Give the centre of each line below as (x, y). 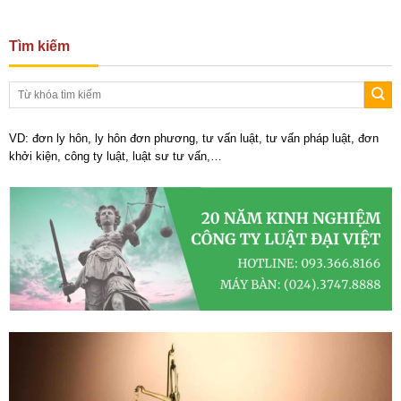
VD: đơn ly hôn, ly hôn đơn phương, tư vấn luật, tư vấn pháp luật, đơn (194, 138)
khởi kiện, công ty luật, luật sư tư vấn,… (115, 156)
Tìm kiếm (39, 46)
